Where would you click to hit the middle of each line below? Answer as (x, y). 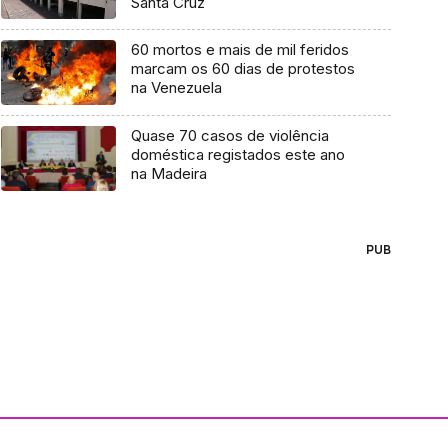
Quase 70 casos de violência (229, 136)
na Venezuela (176, 88)
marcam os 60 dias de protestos (242, 69)
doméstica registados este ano (237, 155)
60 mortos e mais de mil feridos (239, 50)
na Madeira (168, 174)
